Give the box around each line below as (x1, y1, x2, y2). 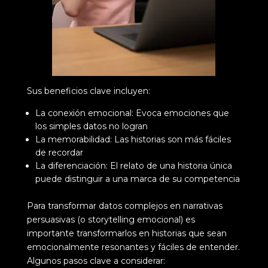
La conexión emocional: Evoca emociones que (35, 107, 229, 118)
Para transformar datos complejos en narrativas (26, 200, 223, 211)
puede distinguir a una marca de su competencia (35, 173, 240, 184)
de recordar (35, 147, 83, 158)
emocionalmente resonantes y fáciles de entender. (26, 241, 240, 252)
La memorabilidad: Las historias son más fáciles (35, 133, 231, 145)
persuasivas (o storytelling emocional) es (26, 214, 195, 225)
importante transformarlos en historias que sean (26, 227, 227, 239)
